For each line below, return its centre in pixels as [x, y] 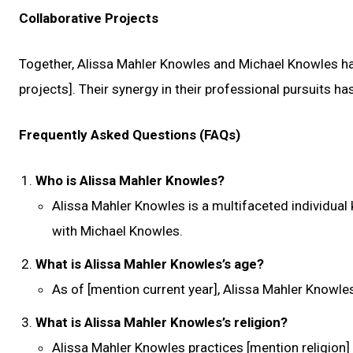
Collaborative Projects [89, 18]
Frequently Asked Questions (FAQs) [130, 135]
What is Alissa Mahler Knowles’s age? [150, 264]
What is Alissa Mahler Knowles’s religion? [162, 322]
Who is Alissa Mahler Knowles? [130, 180]
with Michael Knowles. [117, 231]
